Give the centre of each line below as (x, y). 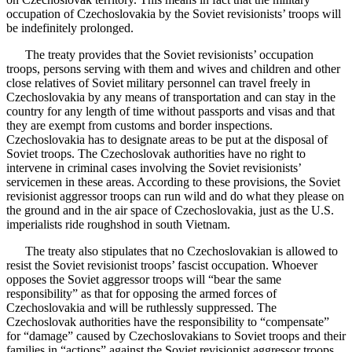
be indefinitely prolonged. (70, 27)
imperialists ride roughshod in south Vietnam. (118, 224)
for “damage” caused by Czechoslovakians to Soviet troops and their (176, 335)
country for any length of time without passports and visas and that (170, 111)
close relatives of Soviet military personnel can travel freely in (158, 82)
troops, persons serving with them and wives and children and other (173, 68)
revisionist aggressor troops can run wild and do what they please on (175, 196)
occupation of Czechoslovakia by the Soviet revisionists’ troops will (174, 13)
